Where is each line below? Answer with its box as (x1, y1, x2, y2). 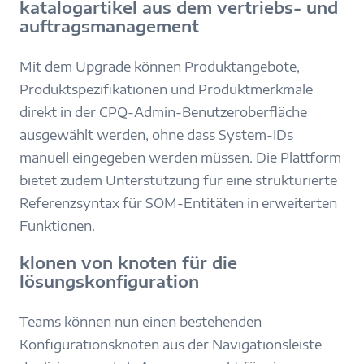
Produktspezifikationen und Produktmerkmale (19, 81, 313, 98)
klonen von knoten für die (19, 252, 237, 272)
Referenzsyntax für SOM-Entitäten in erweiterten (19, 195, 337, 212)
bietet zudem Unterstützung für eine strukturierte (19, 172, 337, 189)
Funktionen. (19, 218, 95, 235)
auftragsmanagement (19, 16, 199, 37)
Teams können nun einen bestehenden (19, 313, 262, 330)
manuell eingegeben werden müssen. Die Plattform (19, 149, 341, 167)
